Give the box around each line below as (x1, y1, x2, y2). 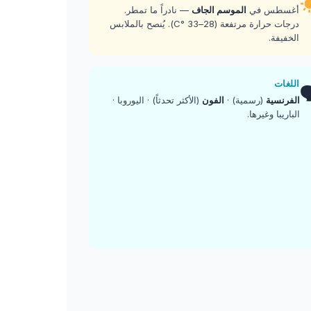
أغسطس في (246, 4, 299, 15)
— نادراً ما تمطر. (124, 4, 192, 15)
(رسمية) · (224, 94, 266, 106)
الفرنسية (266, 94, 300, 106)
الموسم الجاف (191, 4, 246, 15)
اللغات (274, 78, 300, 89)
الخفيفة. (268, 32, 299, 43)
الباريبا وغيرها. (247, 108, 300, 119)
